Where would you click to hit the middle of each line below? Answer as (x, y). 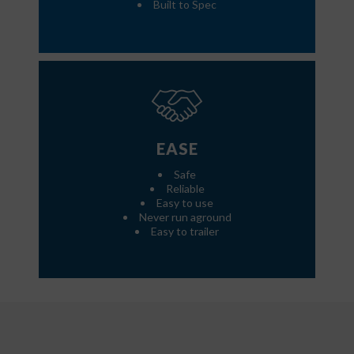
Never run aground (185, 217)
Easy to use (185, 202)
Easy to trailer (185, 231)
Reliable (185, 188)
